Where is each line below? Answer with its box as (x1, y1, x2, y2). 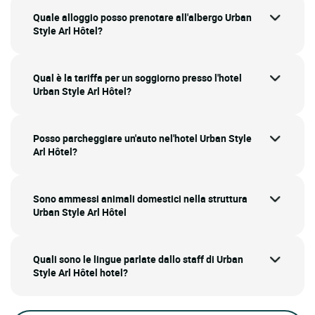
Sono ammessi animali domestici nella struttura (33, 192, 247, 206)
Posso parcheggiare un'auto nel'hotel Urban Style (33, 131, 252, 146)
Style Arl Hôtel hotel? (33, 266, 128, 280)
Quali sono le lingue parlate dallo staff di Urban (33, 252, 243, 266)
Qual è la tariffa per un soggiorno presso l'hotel (33, 71, 242, 85)
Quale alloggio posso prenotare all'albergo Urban (33, 11, 252, 25)
